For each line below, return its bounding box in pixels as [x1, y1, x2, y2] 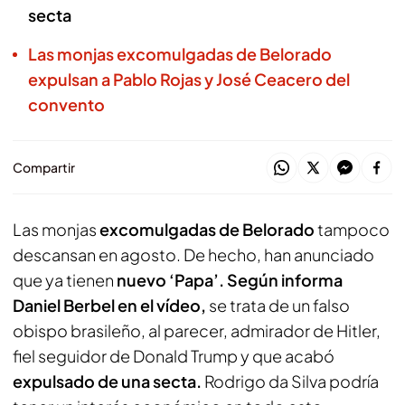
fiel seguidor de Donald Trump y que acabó [13, 345, 334, 366]
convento [28, 94, 105, 115]
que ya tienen [13, 269, 117, 290]
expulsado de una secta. [13, 371, 202, 391]
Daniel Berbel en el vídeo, [13, 295, 209, 316]
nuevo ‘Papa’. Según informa [117, 269, 343, 290]
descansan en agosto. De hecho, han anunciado [13, 244, 374, 265]
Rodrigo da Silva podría [202, 371, 379, 391]
